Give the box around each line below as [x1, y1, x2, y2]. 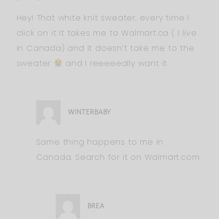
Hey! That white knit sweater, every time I [16, 12, 190, 23]
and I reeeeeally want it [63, 57, 168, 69]
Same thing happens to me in [36, 136, 164, 148]
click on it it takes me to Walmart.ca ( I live [16, 27, 197, 39]
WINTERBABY [67, 108, 111, 116]
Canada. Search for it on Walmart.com [36, 151, 200, 163]
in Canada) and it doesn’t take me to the [16, 42, 195, 54]
